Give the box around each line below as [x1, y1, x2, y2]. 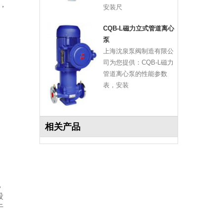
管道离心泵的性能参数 [103, 70, 167, 78]
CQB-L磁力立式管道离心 [103, 25, 174, 33]
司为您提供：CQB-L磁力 [103, 59, 174, 67]
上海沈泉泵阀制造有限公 [103, 47, 174, 55]
